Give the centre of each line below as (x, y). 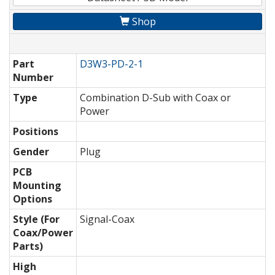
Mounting (37, 186)
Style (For (36, 219)
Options (33, 199)
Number (33, 78)
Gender (31, 152)
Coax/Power (43, 233)
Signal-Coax (107, 219)
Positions (36, 132)
